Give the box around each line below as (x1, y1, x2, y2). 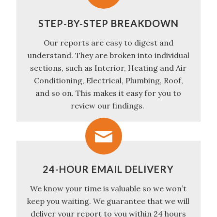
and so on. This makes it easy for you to (35, 88, 182, 98)
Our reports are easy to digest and (43, 38, 173, 47)
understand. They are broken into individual (27, 50, 189, 60)
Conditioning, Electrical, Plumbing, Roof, (33, 76, 183, 85)
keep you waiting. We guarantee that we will (27, 196, 190, 206)
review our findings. (70, 101, 146, 110)
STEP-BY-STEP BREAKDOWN (38, 17, 179, 29)
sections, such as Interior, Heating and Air (30, 63, 187, 73)
